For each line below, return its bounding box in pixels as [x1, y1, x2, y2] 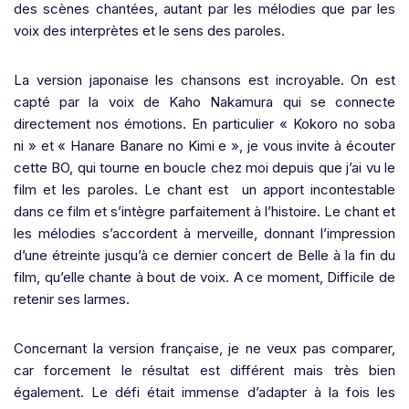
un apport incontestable [241, 180, 396, 198]
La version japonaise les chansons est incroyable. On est [14, 70, 395, 89]
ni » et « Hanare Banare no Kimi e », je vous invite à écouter [14, 136, 395, 154]
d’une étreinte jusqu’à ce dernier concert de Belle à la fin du [14, 246, 395, 264]
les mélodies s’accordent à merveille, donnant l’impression [14, 224, 395, 242]
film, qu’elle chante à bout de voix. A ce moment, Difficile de [14, 267, 395, 286]
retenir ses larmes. [14, 289, 130, 308]
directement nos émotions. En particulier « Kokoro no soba [14, 114, 395, 132]
